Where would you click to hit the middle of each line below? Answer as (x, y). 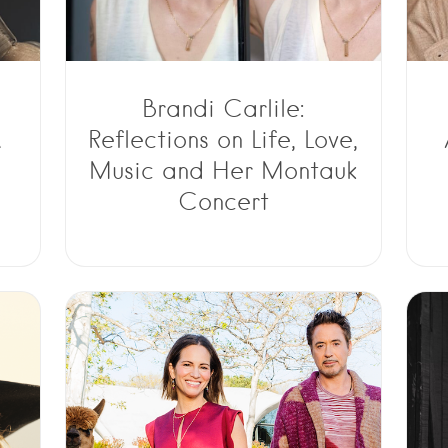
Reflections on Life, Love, (223, 139)
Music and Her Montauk (223, 170)
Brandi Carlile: (223, 108)
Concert (223, 201)
